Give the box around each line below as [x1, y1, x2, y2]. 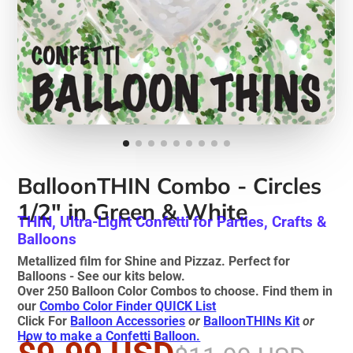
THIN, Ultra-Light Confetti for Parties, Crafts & [17, 213, 327, 231]
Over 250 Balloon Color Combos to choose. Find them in [17, 283, 333, 299]
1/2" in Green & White [17, 197, 248, 225]
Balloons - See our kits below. [17, 268, 186, 284]
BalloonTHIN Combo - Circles [17, 171, 322, 199]
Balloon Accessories [70, 313, 186, 329]
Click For [17, 313, 71, 329]
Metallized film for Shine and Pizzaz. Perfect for [17, 253, 291, 269]
